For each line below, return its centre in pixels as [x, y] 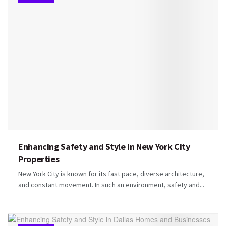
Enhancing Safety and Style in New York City [104, 146]
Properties [39, 159]
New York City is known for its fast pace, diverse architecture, [111, 173]
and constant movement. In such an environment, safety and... [111, 184]
